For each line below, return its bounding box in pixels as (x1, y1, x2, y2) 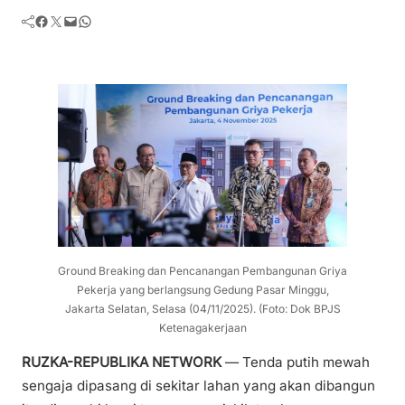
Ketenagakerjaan (158, 321, 247, 335)
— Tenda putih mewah (221, 353, 370, 372)
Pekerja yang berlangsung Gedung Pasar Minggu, (76, 283, 329, 297)
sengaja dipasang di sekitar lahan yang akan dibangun (22, 377, 375, 395)
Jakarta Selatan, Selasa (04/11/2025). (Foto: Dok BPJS (64, 302, 341, 316)
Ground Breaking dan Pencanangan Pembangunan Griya (58, 264, 347, 278)
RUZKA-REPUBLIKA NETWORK (22, 353, 221, 372)
